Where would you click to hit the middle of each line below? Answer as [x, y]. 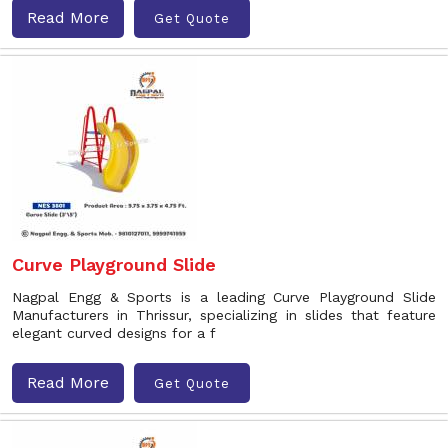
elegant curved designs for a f [114, 333]
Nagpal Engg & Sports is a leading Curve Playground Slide [224, 297]
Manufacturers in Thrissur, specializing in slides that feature [224, 315]
